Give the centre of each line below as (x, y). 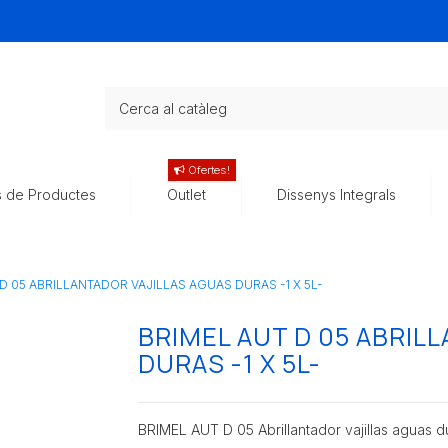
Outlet (186, 195)
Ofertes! (207, 170)
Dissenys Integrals (336, 195)
